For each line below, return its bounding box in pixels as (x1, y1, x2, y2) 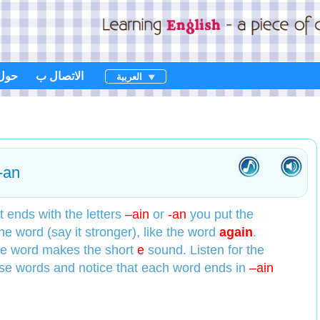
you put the (186, 207, 254, 221)
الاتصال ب (36, 69, 84, 83)
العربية (116, 71, 142, 82)
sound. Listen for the (144, 243, 265, 257)
